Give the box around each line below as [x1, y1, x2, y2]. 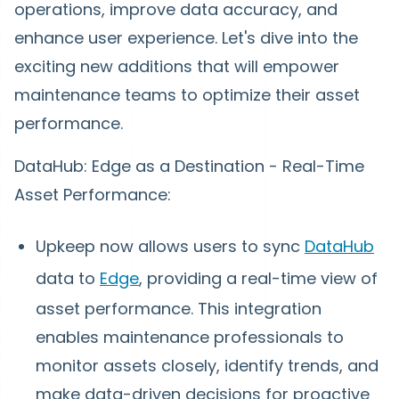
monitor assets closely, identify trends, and [36, 354, 379, 377]
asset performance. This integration [36, 297, 322, 320]
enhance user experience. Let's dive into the [14, 27, 358, 49]
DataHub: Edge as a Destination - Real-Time [14, 155, 364, 177]
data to [36, 267, 100, 289]
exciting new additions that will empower [14, 55, 339, 77]
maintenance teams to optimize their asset [14, 84, 360, 106]
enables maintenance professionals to [36, 326, 344, 348]
